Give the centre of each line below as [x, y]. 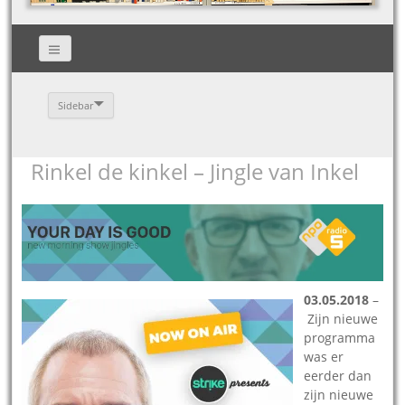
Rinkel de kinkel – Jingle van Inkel [195, 171]
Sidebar [76, 105]
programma [340, 337]
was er [324, 356]
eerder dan [338, 375]
